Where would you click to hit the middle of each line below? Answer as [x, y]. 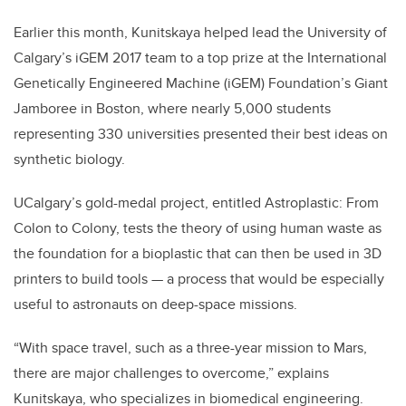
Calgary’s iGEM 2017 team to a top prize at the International [200, 58]
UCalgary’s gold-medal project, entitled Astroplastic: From [196, 203]
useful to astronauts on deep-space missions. [155, 304]
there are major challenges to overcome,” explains [171, 373]
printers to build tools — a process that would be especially [199, 279]
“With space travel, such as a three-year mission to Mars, [190, 348]
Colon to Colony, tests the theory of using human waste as [198, 228]
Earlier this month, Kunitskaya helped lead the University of [200, 33]
